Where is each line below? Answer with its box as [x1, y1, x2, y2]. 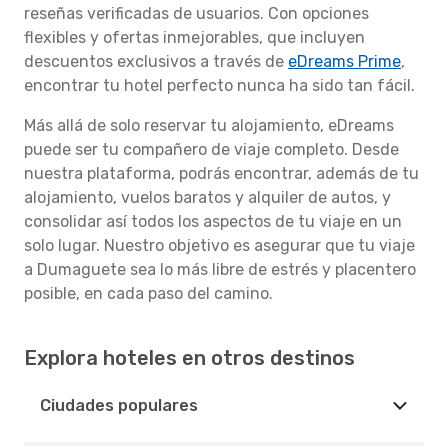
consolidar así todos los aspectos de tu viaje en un [24, 212, 402, 231]
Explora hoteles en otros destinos [24, 346, 355, 370]
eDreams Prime [288, 52, 401, 71]
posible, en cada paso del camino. [24, 284, 273, 303]
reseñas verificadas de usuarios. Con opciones [24, 4, 369, 23]
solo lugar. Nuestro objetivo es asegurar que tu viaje [24, 236, 415, 255]
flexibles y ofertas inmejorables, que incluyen [24, 28, 365, 47]
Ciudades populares [40, 396, 198, 415]
